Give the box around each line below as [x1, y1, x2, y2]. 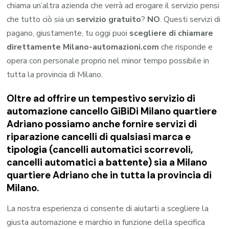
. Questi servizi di [160, 14, 221, 26]
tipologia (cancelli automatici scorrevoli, [7, 143, 194, 156]
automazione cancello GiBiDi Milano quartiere [7, 105, 217, 118]
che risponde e [159, 41, 213, 53]
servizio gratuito [76, 14, 142, 26]
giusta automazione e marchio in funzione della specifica [7, 216, 205, 228]
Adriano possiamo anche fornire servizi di [7, 118, 197, 131]
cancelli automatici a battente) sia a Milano [7, 156, 208, 169]
